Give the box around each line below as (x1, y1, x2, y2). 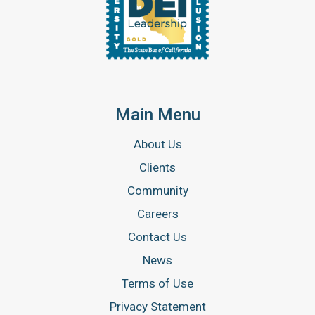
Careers (136, 206, 179, 221)
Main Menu (115, 104, 200, 124)
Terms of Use (122, 276, 193, 290)
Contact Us (128, 229, 187, 244)
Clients (139, 160, 176, 174)
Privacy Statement (109, 299, 206, 314)
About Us (133, 136, 182, 151)
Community (127, 183, 188, 198)
